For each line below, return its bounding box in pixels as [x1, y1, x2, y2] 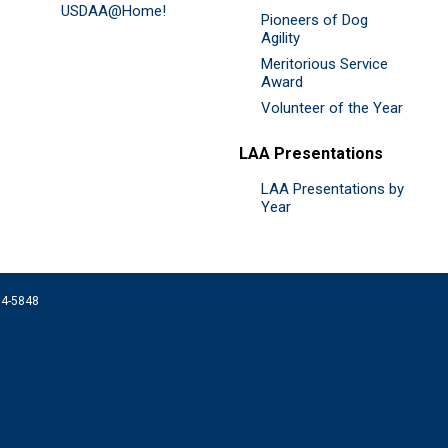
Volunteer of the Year [261, 98, 403, 117]
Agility [261, 28, 300, 47]
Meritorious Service [261, 54, 388, 73]
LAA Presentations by [261, 179, 404, 198]
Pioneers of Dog [261, 10, 368, 29]
